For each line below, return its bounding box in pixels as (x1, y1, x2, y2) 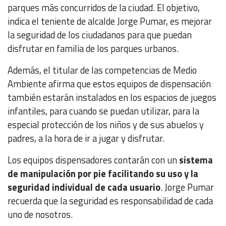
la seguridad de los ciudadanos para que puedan (8, 28, 192, 42)
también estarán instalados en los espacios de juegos (8, 90, 216, 105)
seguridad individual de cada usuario (8, 180, 160, 195)
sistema (179, 153, 213, 167)
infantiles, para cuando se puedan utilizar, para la (8, 104, 199, 119)
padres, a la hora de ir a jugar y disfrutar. (8, 131, 164, 146)
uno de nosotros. (8, 207, 73, 222)
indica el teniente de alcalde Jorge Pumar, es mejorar (8, 14, 212, 29)
